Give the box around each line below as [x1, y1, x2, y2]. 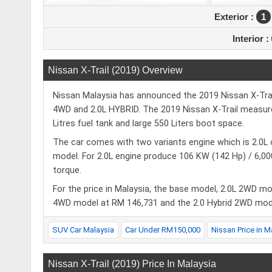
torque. [53, 165, 81, 176]
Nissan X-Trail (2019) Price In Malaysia [48, 259, 216, 270]
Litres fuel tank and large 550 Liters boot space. [53, 118, 244, 129]
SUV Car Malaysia [52, 225, 114, 235]
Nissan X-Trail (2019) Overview [48, 65, 183, 76]
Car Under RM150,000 [125, 225, 200, 235]
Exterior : [214, 12, 256, 22]
